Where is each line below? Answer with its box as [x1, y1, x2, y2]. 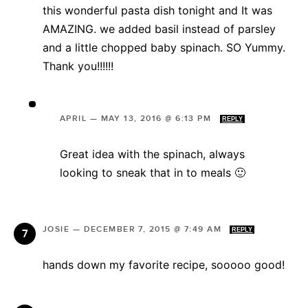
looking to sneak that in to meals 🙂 [60, 165, 245, 179]
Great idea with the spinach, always [60, 146, 245, 161]
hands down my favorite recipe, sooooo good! [43, 257, 285, 272]
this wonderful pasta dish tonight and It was [43, 3, 272, 17]
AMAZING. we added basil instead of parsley [43, 21, 276, 36]
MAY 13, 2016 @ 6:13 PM [100, 113, 214, 124]
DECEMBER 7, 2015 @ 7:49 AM [83, 223, 225, 234]
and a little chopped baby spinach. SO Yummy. [43, 40, 285, 54]
